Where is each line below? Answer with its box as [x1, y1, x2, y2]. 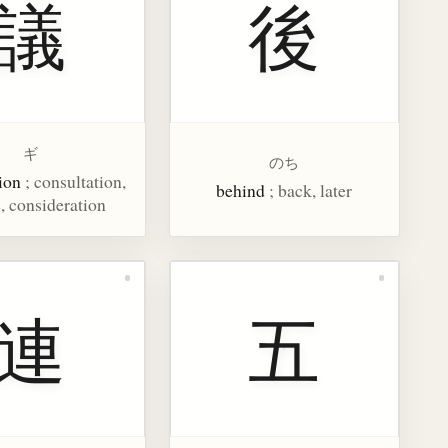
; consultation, [24, 168, 126, 193]
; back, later [269, 178, 353, 203]
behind [216, 178, 266, 203]
